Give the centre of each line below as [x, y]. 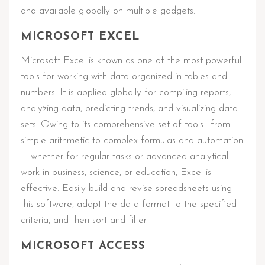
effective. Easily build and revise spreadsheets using [126, 188]
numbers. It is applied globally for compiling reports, [126, 93]
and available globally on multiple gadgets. [108, 11]
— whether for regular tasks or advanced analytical [125, 156]
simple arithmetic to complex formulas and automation [132, 140]
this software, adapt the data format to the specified [129, 204]
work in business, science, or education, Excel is [116, 172]
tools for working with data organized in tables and [124, 77]
